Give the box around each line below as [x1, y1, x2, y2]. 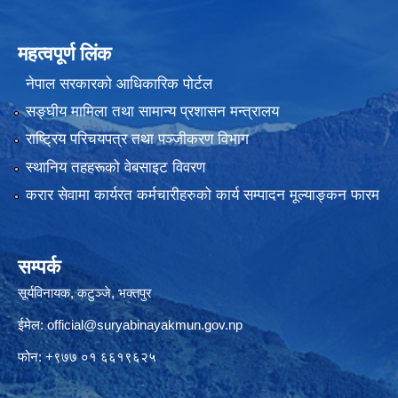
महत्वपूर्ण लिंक [18, 43, 111, 66]
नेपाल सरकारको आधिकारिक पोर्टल [25, 75, 212, 92]
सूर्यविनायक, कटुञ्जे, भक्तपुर [18, 285, 152, 301]
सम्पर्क [18, 256, 60, 279]
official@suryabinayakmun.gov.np [47, 317, 243, 333]
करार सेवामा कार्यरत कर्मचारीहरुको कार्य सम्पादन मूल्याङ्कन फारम [25, 187, 379, 204]
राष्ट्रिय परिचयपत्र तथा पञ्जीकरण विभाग [25, 131, 249, 148]
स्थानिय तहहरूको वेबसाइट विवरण [25, 158, 205, 176]
